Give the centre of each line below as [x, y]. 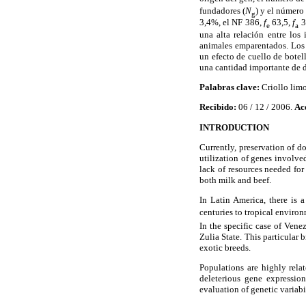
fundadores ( [222, 10]
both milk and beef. [235, 180]
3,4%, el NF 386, [232, 23]
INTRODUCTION [234, 127]
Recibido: [219, 107]
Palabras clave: [229, 87]
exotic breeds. [225, 247]
